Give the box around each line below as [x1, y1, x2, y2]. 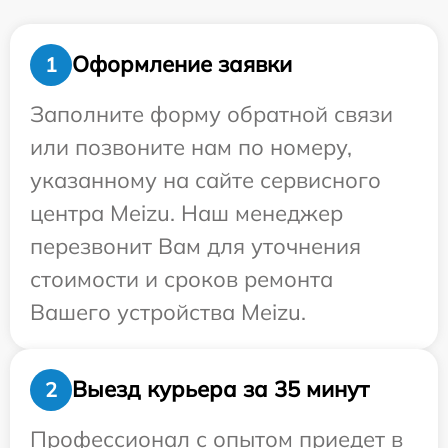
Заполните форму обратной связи [30, 99, 393, 128]
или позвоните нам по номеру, [30, 132, 352, 161]
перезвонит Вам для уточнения [30, 231, 361, 260]
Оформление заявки [72, 50, 292, 79]
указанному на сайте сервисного [30, 165, 381, 194]
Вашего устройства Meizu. [30, 297, 306, 326]
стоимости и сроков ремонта [30, 264, 333, 293]
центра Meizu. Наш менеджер [30, 198, 343, 227]
